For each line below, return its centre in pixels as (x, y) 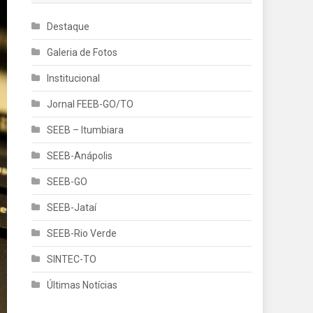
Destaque (68, 27)
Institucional (74, 79)
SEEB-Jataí (72, 208)
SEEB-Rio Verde (82, 234)
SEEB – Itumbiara (86, 130)
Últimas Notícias (82, 285)
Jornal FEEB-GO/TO (90, 104)
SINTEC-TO (72, 260)
